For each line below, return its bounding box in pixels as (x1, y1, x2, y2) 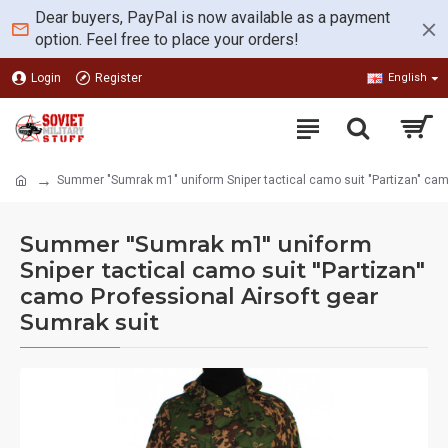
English (388, 71, 427, 84)
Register (95, 71, 142, 85)
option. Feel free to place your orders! (35, 30, 299, 49)
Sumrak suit (20, 309, 159, 336)
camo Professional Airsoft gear (20, 283, 379, 310)
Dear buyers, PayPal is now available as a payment (35, 8, 390, 27)
